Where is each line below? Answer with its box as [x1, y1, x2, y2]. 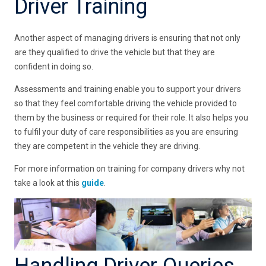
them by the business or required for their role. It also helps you [14, 112, 249, 122]
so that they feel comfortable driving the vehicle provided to [14, 98, 237, 108]
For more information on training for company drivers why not [14, 163, 245, 173]
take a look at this [14, 178, 82, 188]
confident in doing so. [14, 61, 94, 71]
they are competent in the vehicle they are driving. [14, 141, 201, 151]
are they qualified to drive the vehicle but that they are [14, 47, 216, 57]
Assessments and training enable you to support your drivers [14, 84, 242, 94]
